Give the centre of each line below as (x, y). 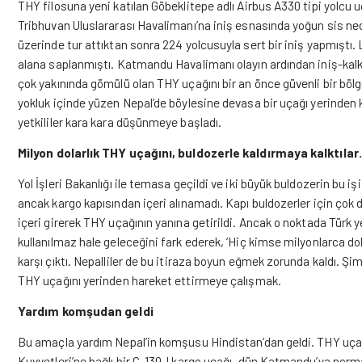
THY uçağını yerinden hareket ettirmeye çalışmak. (149, 280)
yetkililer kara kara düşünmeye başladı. (120, 122)
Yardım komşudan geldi (86, 311)
